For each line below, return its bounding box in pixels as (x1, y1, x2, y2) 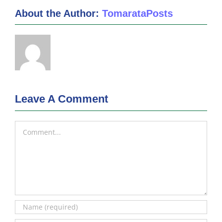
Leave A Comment (15, 92, 108, 105)
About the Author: (15, 7, 102, 19)
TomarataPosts (102, 7, 173, 19)
